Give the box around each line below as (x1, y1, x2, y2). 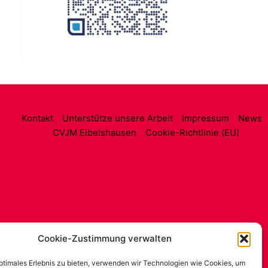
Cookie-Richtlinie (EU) (145, 127, 240, 139)
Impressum (181, 112, 229, 124)
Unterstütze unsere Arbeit (62, 112, 173, 124)
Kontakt (21, 112, 53, 124)
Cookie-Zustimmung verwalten (37, 233, 172, 244)
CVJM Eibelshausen (53, 127, 137, 139)
